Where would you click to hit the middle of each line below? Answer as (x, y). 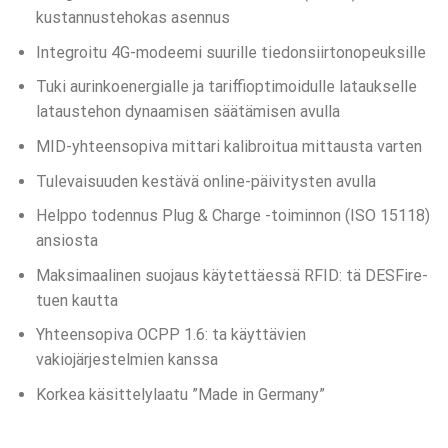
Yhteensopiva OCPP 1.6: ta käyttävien (170, 335)
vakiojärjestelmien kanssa (126, 360)
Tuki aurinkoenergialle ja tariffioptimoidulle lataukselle (226, 87)
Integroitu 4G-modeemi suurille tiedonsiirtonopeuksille (230, 52)
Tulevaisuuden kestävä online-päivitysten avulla (205, 181)
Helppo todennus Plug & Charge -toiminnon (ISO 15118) (232, 216)
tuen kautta (76, 300)
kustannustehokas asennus (132, 18)
